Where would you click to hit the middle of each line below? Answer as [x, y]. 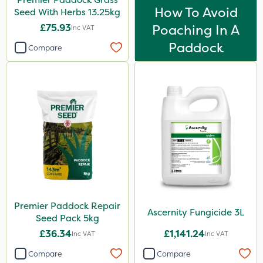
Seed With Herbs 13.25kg [67, 12]
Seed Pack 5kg [67, 218]
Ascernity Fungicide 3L [196, 212]
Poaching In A [196, 30]
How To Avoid [196, 12]
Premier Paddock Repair [67, 206]
